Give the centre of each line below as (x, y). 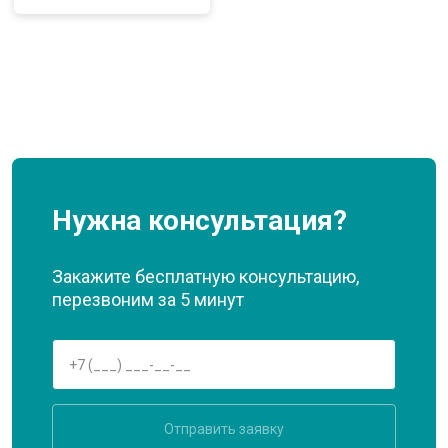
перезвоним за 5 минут (148, 299)
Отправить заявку (224, 429)
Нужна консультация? (199, 220)
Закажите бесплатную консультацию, (205, 276)
